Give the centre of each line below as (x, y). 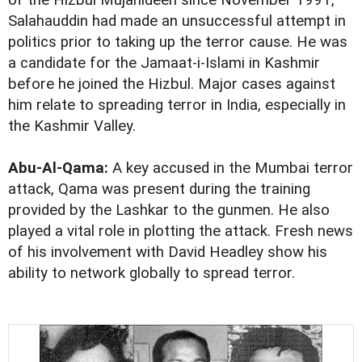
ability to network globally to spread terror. (152, 274)
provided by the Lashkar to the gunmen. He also (169, 210)
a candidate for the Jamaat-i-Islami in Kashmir (164, 63)
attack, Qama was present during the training (159, 189)
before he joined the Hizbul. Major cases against (172, 84)
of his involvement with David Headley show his (168, 253)
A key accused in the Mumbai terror (231, 168)
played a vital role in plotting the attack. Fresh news (181, 232)
